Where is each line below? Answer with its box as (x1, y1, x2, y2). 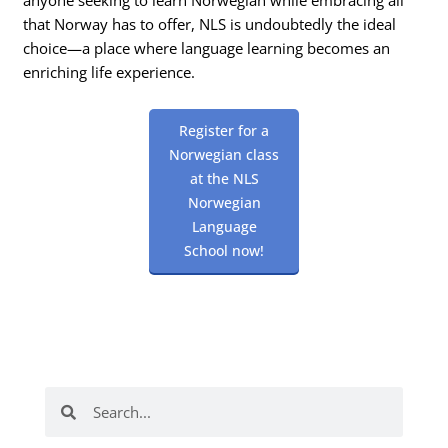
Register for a (179, 121, 269, 141)
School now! (184, 241, 264, 261)
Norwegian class (169, 145, 279, 165)
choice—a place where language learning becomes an (23, 37, 391, 58)
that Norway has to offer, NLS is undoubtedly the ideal (23, 13, 397, 34)
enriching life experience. (23, 61, 196, 82)
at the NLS (189, 169, 259, 189)
